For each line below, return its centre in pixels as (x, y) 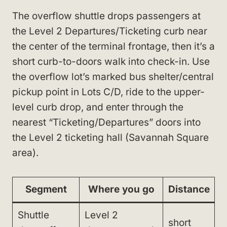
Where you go (121, 189)
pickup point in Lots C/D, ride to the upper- (108, 92)
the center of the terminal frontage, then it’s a (113, 46)
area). (25, 153)
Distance (189, 189)
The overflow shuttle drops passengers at (106, 16)
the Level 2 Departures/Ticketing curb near (110, 31)
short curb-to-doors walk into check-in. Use (111, 61)
